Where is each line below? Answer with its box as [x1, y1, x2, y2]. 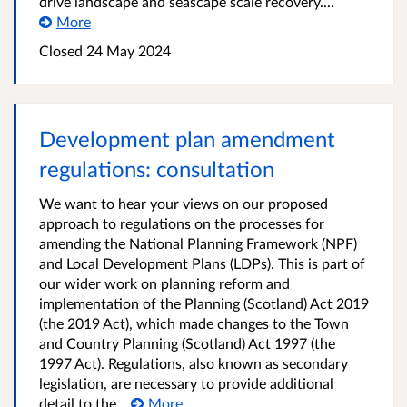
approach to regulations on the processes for [39, 214, 324, 232]
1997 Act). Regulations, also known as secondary [39, 354, 348, 372]
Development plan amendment [39, 125, 335, 152]
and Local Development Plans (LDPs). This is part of [39, 254, 365, 272]
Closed [39, 42, 83, 59]
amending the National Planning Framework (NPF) [39, 234, 357, 252]
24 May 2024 [83, 42, 171, 59]
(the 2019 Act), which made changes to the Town [39, 314, 349, 332]
